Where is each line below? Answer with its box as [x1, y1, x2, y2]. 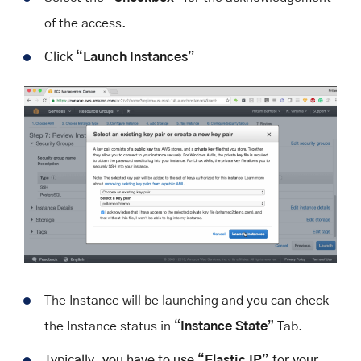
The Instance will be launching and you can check [44, 294, 329, 308]
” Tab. [268, 320, 303, 334]
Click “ [44, 51, 83, 64]
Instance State [180, 320, 268, 334]
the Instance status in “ [44, 320, 180, 334]
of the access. [44, 17, 127, 31]
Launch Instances [83, 51, 188, 64]
